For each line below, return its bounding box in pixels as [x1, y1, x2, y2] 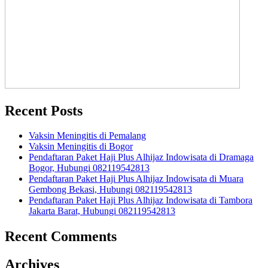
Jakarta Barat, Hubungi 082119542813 [29, 206, 175, 217]
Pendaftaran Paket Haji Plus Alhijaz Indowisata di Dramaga [29, 152, 254, 163]
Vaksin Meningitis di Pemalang [29, 130, 146, 141]
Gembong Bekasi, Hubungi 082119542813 [29, 184, 192, 195]
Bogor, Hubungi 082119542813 [29, 163, 150, 173]
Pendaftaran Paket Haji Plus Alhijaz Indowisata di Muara [29, 173, 243, 184]
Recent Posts [5, 102, 83, 118]
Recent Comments [5, 229, 117, 245]
